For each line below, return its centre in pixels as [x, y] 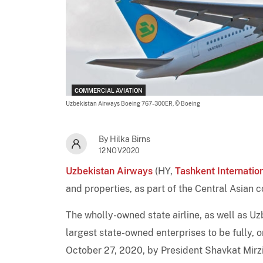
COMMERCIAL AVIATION [109, 90]
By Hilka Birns [124, 139]
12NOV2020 [119, 151]
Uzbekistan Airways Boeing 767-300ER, [120, 103]
